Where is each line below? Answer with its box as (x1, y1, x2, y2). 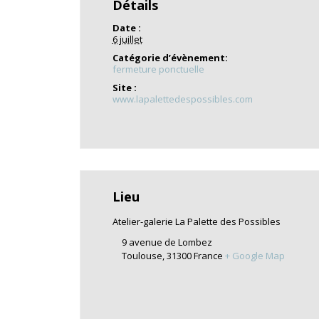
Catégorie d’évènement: (112, 51, 228, 64)
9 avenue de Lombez (121, 236, 212, 249)
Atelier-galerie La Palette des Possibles (112, 215, 281, 228)
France (193, 249, 223, 262)
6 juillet (112, 33, 142, 46)
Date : (112, 21, 141, 34)
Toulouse (121, 249, 162, 262)
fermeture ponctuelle (112, 63, 204, 75)
